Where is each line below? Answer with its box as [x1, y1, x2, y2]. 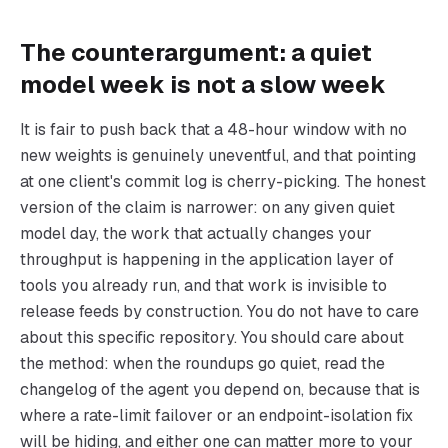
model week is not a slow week [20, 69, 386, 100]
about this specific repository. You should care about [20, 327, 404, 348]
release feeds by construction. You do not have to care [20, 301, 419, 322]
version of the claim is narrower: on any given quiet [20, 197, 395, 218]
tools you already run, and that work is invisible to [20, 275, 387, 296]
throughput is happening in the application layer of [20, 249, 394, 270]
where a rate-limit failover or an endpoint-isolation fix [20, 405, 413, 426]
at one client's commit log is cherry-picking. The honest [20, 171, 426, 192]
